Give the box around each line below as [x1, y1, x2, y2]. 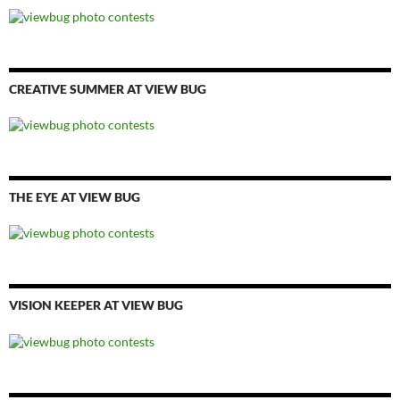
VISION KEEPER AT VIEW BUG [9, 297, 183, 313]
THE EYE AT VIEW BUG [9, 188, 140, 204]
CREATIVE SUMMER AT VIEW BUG [9, 80, 206, 96]
